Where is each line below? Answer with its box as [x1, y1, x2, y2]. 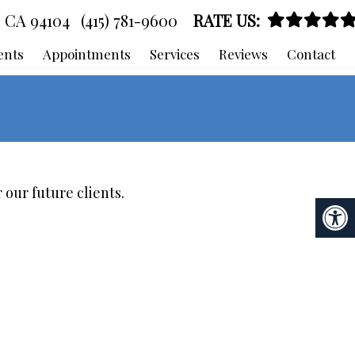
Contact [287, 45, 336, 63]
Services [150, 45, 200, 63]
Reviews [219, 45, 269, 63]
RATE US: [193, 10, 261, 31]
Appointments [43, 45, 132, 63]
